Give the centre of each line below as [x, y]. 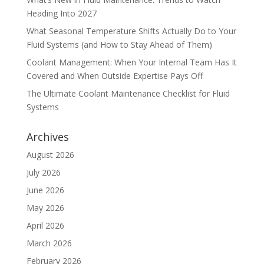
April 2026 [45, 226]
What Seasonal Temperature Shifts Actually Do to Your [131, 31]
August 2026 [50, 155]
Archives [47, 137]
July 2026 [43, 173]
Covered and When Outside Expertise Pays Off [114, 76]
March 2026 [49, 243]
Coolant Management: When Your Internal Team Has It [131, 62]
